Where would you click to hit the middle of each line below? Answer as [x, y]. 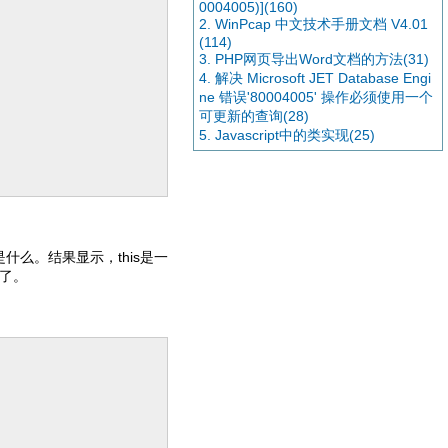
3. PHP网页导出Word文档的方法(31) [314, 59]
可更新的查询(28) [254, 116]
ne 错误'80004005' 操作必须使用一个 [316, 97]
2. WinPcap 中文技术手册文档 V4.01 [313, 24]
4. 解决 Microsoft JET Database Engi [315, 78]
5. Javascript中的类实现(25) [287, 135]
